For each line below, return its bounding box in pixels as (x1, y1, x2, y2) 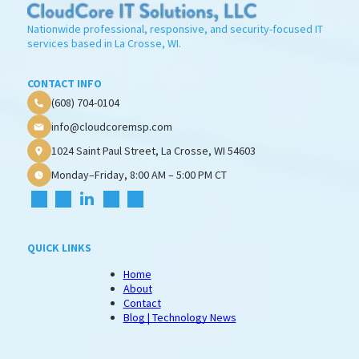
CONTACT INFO (26, 76, 102, 91)
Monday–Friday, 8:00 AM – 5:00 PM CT (50, 167, 227, 182)
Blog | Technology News (123, 310, 236, 325)
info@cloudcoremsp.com (50, 119, 172, 134)
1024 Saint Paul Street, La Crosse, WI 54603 (50, 143, 256, 158)
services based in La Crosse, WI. (26, 36, 181, 51)
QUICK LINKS (26, 240, 91, 256)
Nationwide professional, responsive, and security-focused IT (26, 22, 323, 37)
